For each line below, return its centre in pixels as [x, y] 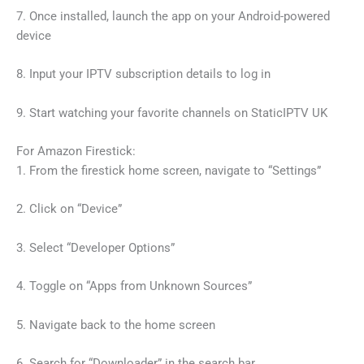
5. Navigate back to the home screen [116, 325]
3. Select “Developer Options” [95, 247]
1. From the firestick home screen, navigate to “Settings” [169, 171]
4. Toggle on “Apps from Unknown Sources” [134, 286]
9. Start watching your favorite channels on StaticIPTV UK [172, 113]
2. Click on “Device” [69, 209]
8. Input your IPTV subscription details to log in [143, 74]
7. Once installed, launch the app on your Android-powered [173, 17]
